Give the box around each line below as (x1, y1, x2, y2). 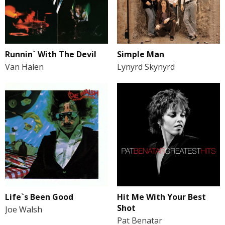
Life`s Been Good (5, 191, 73, 202)
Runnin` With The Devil (5, 49, 96, 60)
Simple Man (117, 49, 164, 60)
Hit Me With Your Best (117, 191, 206, 202)
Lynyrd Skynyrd (117, 61, 175, 73)
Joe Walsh (5, 203, 42, 215)
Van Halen (5, 61, 44, 73)
